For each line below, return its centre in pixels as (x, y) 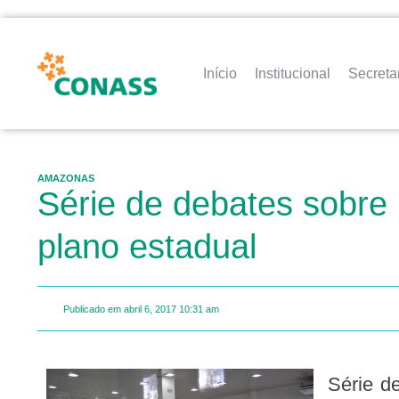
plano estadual (147, 246)
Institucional (293, 73)
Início (220, 73)
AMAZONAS (66, 178)
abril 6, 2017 (150, 309)
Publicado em (92, 309)
